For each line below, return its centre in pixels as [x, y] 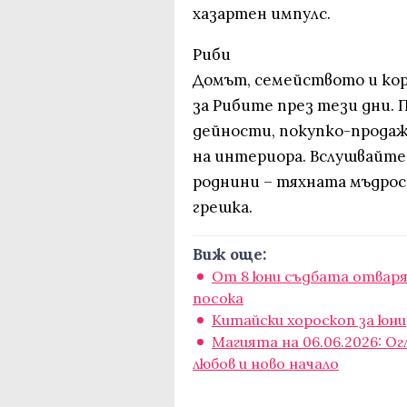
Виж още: [229, 254]
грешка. [223, 207]
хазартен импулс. [262, 14]
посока [218, 298]
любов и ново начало [266, 363]
